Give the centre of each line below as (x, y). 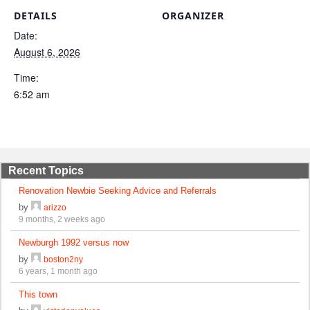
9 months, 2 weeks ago (62, 219)
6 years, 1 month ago (58, 271)
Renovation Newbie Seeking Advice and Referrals (118, 190)
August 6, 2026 (47, 52)
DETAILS (36, 15)
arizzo (55, 207)
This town (38, 294)
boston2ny (64, 259)
